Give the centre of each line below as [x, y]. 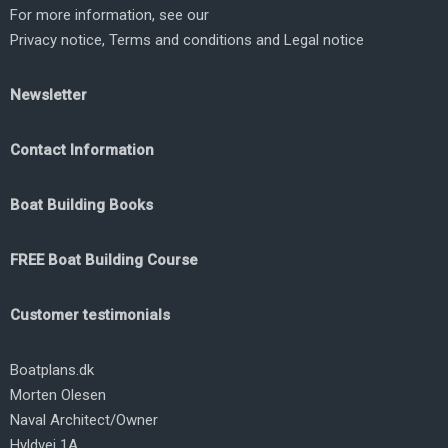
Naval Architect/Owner [84, 419]
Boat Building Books [81, 204]
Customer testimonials [90, 314]
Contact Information [82, 149]
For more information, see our [109, 14]
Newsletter [48, 94]
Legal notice [324, 39]
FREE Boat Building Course [104, 259]
